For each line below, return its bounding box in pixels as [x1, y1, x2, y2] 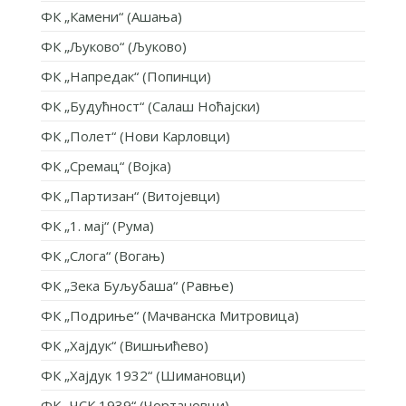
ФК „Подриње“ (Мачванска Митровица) [40, 305, 299, 324]
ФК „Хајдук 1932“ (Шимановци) [40, 365, 246, 384]
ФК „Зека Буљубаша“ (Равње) [40, 275, 234, 295]
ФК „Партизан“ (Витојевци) [40, 186, 220, 205]
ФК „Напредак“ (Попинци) [40, 66, 211, 85]
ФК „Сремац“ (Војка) [40, 156, 171, 175]
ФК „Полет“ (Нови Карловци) [40, 126, 230, 145]
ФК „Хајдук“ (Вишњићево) [40, 335, 208, 354]
